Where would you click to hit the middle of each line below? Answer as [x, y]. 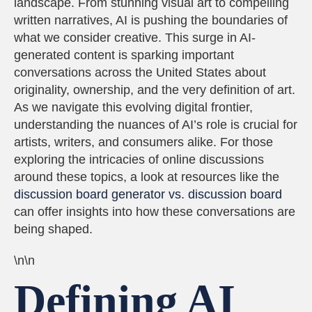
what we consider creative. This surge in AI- [135, 38]
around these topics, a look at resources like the [147, 177]
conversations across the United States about [140, 72]
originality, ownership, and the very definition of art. [155, 90]
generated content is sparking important [124, 55]
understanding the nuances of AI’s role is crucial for [156, 125]
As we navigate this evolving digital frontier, [133, 107]
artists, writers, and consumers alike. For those [143, 142]
